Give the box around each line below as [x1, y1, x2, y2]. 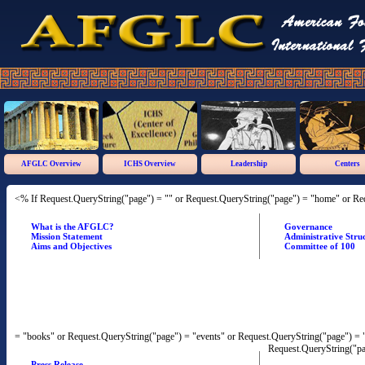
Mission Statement [31, 231, 103, 241]
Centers [335, 160, 360, 168]
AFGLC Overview [21, 160, 81, 168]
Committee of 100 [284, 241, 355, 251]
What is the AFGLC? [31, 222, 114, 231]
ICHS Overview [124, 160, 176, 168]
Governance [284, 222, 332, 231]
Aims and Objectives [31, 241, 112, 251]
